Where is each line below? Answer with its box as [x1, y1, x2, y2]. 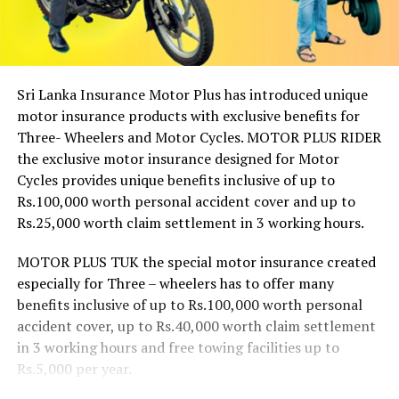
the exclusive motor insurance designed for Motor [16, 148, 339, 168]
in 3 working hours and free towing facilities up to [16, 337, 339, 357]
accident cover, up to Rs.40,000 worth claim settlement [16, 315, 376, 336]
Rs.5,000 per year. [16, 358, 132, 379]
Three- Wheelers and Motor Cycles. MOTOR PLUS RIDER [16, 126, 381, 147]
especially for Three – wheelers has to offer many [16, 273, 334, 293]
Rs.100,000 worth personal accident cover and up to [16, 191, 355, 211]
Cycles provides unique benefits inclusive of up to [16, 169, 335, 190]
